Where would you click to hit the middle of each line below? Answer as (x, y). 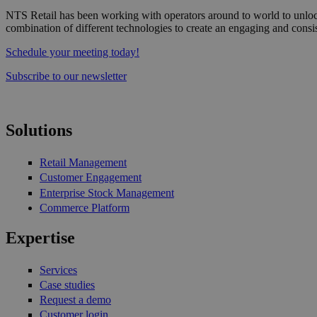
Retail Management (83, 163)
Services (58, 270)
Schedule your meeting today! (73, 52)
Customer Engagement (91, 178)
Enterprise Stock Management (107, 192)
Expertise (40, 237)
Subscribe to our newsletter (66, 76)
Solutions (39, 131)
